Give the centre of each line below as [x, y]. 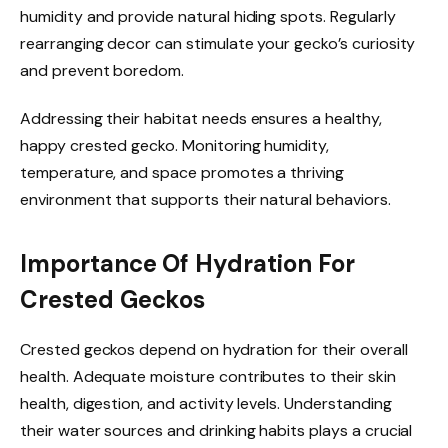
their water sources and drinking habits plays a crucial [216, 430]
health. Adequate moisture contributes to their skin [208, 376]
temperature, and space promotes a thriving [182, 173]
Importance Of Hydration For [187, 263]
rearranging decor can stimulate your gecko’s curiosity [218, 44]
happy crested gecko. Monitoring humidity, [175, 146]
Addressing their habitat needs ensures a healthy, [201, 119]
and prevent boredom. [102, 71]
